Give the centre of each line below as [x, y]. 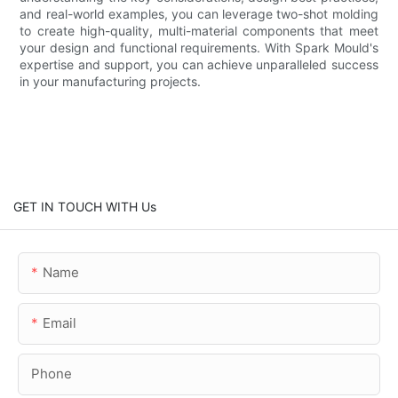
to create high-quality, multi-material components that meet [199, 30]
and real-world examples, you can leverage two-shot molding [199, 13]
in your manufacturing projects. [111, 81]
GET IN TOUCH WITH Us [85, 206]
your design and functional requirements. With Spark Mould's [199, 47]
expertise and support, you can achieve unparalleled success [199, 64]
